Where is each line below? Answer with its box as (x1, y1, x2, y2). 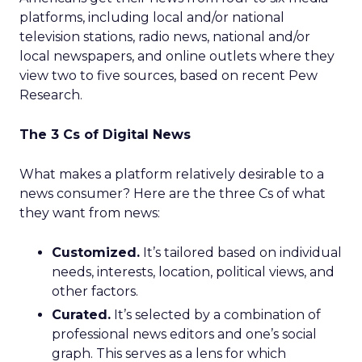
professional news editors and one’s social (52, 326, 317, 342)
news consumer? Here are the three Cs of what (19, 186, 326, 201)
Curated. (52, 307, 111, 322)
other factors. (52, 284, 138, 299)
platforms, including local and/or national (19, 10, 284, 25)
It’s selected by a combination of (111, 307, 321, 322)
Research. (19, 87, 82, 103)
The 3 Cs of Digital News (19, 127, 191, 142)
